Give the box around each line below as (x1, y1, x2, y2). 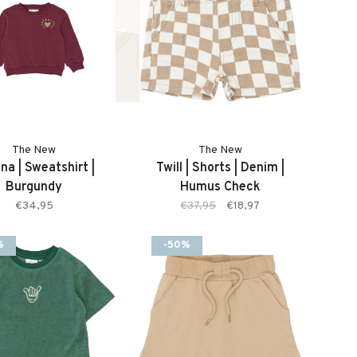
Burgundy (6, 179, 63, 195)
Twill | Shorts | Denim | (155, 160, 284, 176)
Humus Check (179, 179, 261, 195)
